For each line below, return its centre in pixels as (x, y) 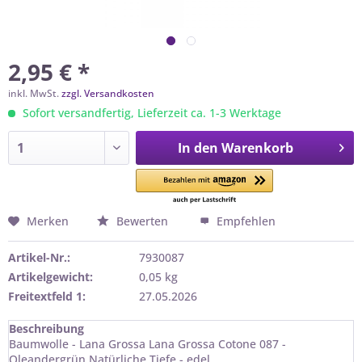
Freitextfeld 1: (47, 296)
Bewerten (142, 221)
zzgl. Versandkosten (108, 93)
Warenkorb (257, 148)
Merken (48, 221)
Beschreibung (46, 328)
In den (198, 148)
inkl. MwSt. (35, 93)
